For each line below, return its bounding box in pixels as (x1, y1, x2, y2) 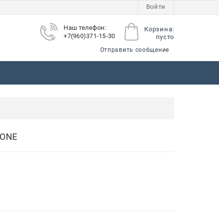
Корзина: (144, 25, 174, 33)
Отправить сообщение (100, 46, 169, 53)
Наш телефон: (64, 24, 107, 31)
